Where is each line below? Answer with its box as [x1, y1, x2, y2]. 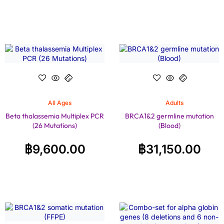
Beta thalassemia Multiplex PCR [5, 111, 104, 120]
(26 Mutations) [32, 120, 77, 130]
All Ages [48, 98, 71, 106]
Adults [165, 98, 183, 106]
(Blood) [158, 120, 180, 130]
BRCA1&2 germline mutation [124, 111, 214, 120]
